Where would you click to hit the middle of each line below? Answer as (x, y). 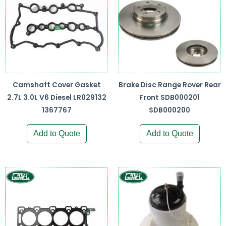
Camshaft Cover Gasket (56, 85)
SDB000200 (169, 110)
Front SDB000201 (169, 98)
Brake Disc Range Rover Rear (169, 85)
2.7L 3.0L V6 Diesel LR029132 (56, 98)
